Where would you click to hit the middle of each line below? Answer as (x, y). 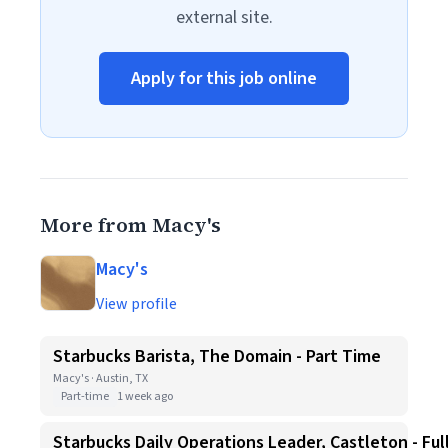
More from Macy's (130, 225)
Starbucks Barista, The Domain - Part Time (217, 356)
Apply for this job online (224, 78)
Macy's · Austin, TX (100, 378)
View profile (136, 304)
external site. (224, 17)
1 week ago (145, 396)
